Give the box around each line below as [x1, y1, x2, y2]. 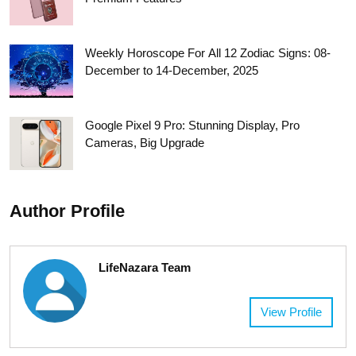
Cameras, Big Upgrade [85, 136, 204, 150]
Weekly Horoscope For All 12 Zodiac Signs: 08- [85, 46, 331, 60]
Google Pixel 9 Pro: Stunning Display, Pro [85, 118, 300, 133]
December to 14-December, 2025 [85, 64, 258, 78]
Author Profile [10, 200, 125, 221]
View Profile [261, 304, 322, 319]
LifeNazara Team [99, 260, 191, 274]
